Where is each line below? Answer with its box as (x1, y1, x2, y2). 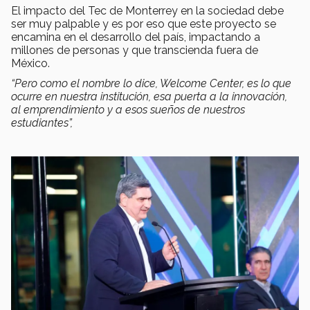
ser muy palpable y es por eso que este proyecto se (11, 17, 276, 31)
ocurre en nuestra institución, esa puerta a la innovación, (11, 90, 287, 104)
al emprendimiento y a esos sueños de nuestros (11, 103, 245, 117)
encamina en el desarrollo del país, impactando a (11, 30, 260, 44)
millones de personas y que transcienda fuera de (11, 44, 258, 57)
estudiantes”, (11, 116, 78, 130)
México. (11, 57, 50, 71)
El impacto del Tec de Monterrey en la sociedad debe (11, 4, 284, 18)
